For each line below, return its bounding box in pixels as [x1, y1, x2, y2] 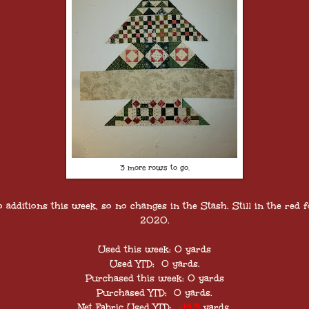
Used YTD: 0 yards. [109, 257, 200, 271]
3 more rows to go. [119, 161, 190, 172]
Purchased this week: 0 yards [85, 272, 224, 286]
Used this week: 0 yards [98, 243, 211, 257]
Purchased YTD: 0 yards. [97, 286, 212, 300]
